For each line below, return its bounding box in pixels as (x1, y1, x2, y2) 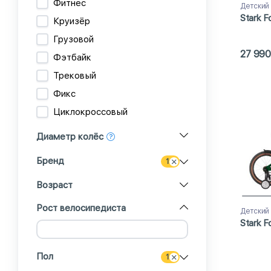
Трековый (53, 70, 96, 81)
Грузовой (53, 33, 94, 45)
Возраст (36, 180, 73, 191)
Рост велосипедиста (36, 203, 126, 214)
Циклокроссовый (53, 106, 128, 117)
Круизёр (53, 15, 90, 27)
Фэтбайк (53, 51, 91, 63)
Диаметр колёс (36, 131, 103, 142)
